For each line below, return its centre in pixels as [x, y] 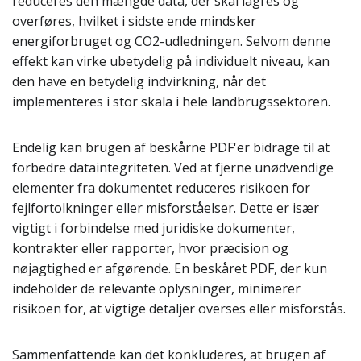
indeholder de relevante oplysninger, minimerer [156, 288]
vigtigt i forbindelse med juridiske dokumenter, [154, 228]
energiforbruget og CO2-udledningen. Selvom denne [171, 41]
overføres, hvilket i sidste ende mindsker [134, 21]
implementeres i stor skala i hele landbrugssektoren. [171, 102]
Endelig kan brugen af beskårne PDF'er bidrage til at [171, 147]
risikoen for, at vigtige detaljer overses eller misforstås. [179, 309]
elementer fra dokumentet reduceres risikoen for [161, 188]
